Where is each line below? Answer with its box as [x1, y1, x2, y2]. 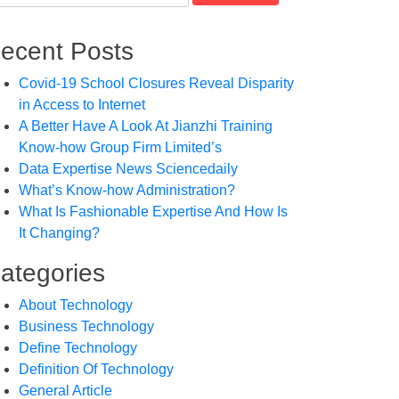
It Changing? [19, 225, 100, 240]
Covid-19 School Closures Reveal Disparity [19, 76, 294, 91]
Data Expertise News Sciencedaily [19, 161, 238, 176]
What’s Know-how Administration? [19, 183, 235, 198]
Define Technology [19, 340, 137, 355]
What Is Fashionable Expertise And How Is [19, 204, 288, 219]
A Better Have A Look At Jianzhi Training [19, 118, 273, 134]
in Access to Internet [19, 97, 145, 112]
